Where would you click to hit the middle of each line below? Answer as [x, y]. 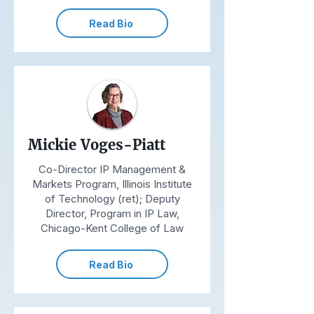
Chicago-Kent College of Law [112, 228]
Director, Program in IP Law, [112, 213]
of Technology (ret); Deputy [112, 199]
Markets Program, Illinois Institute [112, 184]
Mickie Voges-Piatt [97, 145]
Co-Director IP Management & [112, 169]
